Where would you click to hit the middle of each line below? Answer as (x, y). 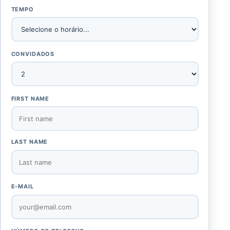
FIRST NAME (30, 98)
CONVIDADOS (33, 54)
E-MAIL (22, 187)
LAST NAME (30, 142)
